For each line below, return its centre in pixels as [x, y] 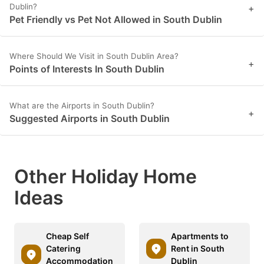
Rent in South [198, 249]
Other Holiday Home [105, 177]
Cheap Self [67, 236]
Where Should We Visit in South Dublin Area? [94, 56]
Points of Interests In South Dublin [87, 69]
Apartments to [200, 236]
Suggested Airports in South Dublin [90, 119]
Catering [63, 249]
